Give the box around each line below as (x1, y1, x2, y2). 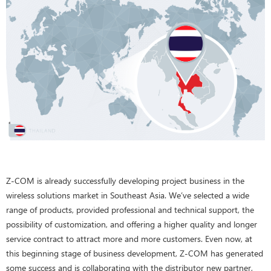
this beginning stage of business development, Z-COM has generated (6, 247, 263, 260)
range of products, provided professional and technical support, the (6, 204, 254, 216)
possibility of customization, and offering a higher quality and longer (6, 218, 257, 230)
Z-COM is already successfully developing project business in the (6, 175, 244, 187)
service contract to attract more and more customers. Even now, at (6, 233, 252, 245)
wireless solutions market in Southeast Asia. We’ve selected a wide (6, 189, 249, 201)
